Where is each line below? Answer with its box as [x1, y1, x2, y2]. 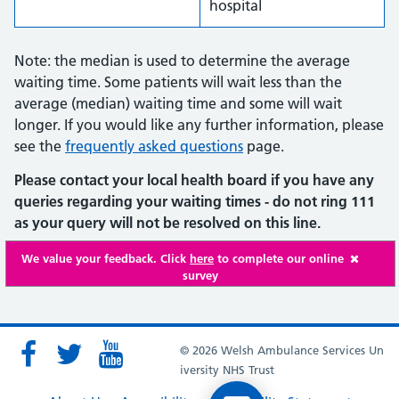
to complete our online [214, 251, 344, 265]
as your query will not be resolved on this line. [14, 214, 321, 232]
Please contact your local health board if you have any [14, 171, 374, 189]
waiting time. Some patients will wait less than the [14, 73, 342, 91]
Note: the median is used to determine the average [14, 52, 350, 69]
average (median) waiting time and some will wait [14, 94, 342, 112]
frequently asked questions [65, 137, 243, 155]
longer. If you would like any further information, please [14, 116, 384, 134]
